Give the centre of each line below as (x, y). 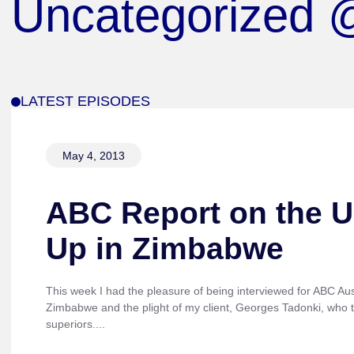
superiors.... (75, 324)
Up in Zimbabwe (164, 249)
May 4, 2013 (93, 155)
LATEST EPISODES (85, 101)
